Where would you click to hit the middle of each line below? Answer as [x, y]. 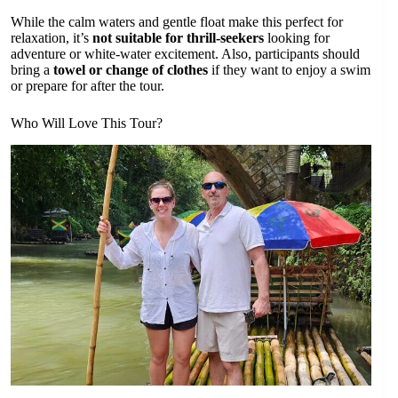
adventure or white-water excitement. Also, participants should [185, 53]
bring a [32, 69]
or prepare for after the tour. [88, 85]
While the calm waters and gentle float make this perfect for [177, 21]
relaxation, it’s [52, 37]
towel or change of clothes [131, 69]
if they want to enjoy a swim [289, 69]
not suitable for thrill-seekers [178, 37]
